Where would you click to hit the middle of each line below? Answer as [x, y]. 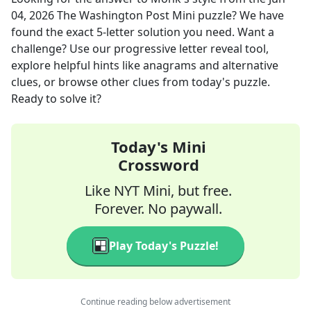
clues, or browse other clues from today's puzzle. [141, 82]
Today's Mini [158, 146]
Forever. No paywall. [158, 209]
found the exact [54, 32]
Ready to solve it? [56, 99]
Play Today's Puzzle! [164, 246]
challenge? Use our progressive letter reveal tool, [140, 49]
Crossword [158, 165]
